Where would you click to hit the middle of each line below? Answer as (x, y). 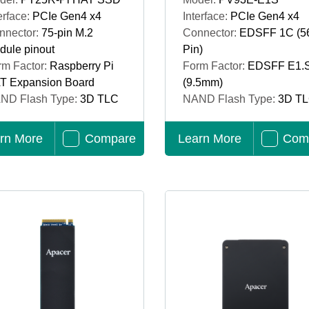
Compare (110, 139)
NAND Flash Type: (230, 99)
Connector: (211, 33)
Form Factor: (215, 66)
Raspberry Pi (81, 66)
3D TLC (99, 99)
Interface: (207, 16)
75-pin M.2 (67, 33)
